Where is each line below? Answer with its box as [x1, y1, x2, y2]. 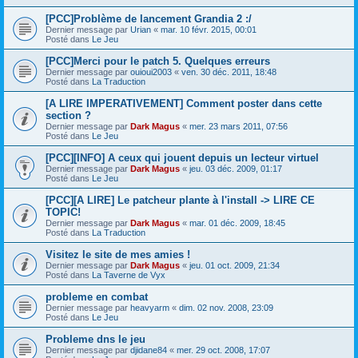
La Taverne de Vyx [92, 269, 165, 280]
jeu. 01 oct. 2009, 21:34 [189, 260, 280, 270]
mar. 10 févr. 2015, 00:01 [161, 24, 257, 34]
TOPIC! [46, 205, 81, 218]
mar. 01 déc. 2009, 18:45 [189, 217, 285, 228]
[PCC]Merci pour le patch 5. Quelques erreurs [46, 54, 270, 67]
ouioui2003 [130, 66, 172, 77]
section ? [46, 109, 91, 121]
